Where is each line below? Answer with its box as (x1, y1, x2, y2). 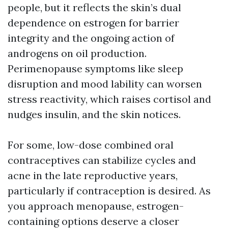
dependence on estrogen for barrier (8, 16, 179, 30)
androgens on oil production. (8, 47, 147, 60)
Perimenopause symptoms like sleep (8, 62, 183, 75)
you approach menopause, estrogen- (8, 199, 184, 213)
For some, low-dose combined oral (8, 138, 174, 152)
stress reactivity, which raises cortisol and (8, 93, 211, 106)
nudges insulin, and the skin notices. (8, 108, 181, 121)
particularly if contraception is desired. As (8, 184, 211, 197)
